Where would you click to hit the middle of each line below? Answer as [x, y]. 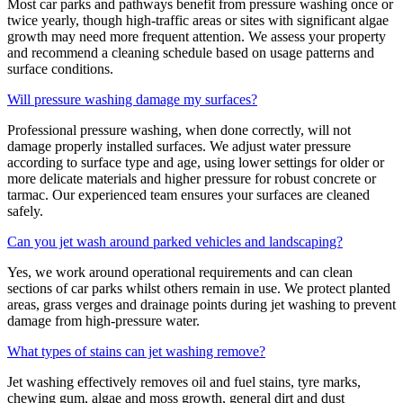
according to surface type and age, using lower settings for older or [196, 163]
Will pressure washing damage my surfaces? [132, 100]
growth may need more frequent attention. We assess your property [197, 37]
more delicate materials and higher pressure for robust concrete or [192, 179]
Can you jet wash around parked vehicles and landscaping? [175, 242]
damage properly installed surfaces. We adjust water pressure [179, 147]
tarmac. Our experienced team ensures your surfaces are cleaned [188, 195]
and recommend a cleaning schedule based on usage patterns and [191, 53]
